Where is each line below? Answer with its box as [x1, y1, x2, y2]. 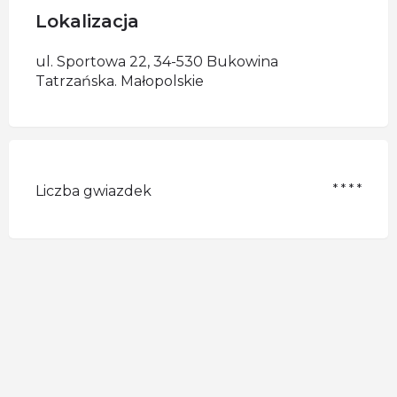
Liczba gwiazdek [35, 183, 152, 199]
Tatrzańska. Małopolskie [35, 73, 204, 90]
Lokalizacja [35, 11, 139, 32]
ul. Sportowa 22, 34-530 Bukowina [35, 53, 278, 70]
